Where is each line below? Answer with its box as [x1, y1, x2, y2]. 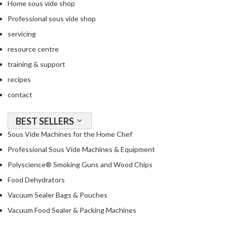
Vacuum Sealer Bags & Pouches [8, 191, 107, 199]
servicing [8, 29, 36, 38]
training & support [8, 60, 65, 68]
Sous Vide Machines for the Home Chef [8, 130, 132, 138]
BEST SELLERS [16, 116, 75, 127]
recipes [8, 75, 31, 84]
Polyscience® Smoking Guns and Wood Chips [8, 160, 153, 169]
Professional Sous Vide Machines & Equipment [8, 145, 155, 154]
